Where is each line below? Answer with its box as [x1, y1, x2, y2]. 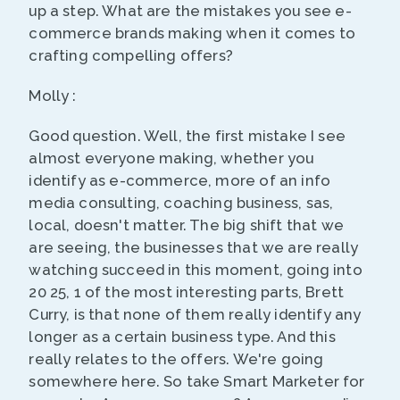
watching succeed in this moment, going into [29, 261, 362, 279]
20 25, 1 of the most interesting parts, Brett [29, 283, 345, 302]
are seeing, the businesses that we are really [29, 238, 359, 257]
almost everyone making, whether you [29, 149, 314, 168]
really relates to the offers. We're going [29, 350, 324, 369]
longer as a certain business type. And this [29, 328, 336, 346]
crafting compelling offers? [29, 46, 233, 65]
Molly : [29, 87, 77, 105]
